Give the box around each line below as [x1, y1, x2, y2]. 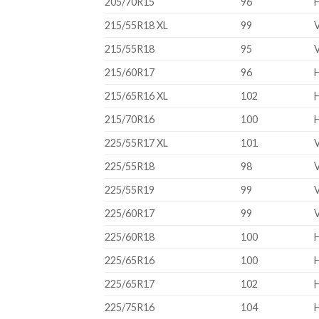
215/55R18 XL [105, 19, 168, 32]
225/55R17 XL [105, 137, 168, 150]
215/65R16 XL [105, 90, 168, 103]
